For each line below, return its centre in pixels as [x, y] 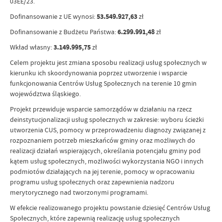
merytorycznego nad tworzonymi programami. [79, 193]
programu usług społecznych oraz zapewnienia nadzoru [92, 182]
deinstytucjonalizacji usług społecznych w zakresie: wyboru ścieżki [107, 120]
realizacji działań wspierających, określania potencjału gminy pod [105, 151]
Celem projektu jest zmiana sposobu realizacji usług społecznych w [108, 63]
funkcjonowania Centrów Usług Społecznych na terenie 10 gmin [103, 83]
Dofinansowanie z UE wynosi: [53, 17]
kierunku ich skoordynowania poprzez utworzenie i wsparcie [99, 73]
